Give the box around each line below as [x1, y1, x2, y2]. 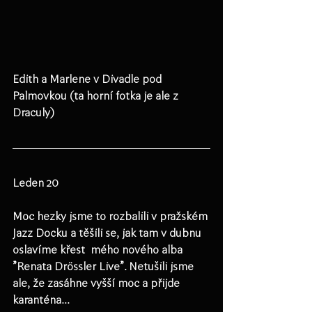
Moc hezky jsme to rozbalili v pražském [13, 210, 210, 222]
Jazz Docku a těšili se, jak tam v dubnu [13, 227, 204, 239]
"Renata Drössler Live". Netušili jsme [13, 260, 196, 272]
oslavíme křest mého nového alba [13, 244, 185, 256]
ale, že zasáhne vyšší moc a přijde [13, 277, 182, 289]
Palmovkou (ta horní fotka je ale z [13, 90, 181, 102]
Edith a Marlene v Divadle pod [13, 73, 164, 85]
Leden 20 [13, 177, 58, 189]
